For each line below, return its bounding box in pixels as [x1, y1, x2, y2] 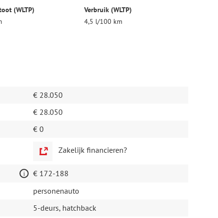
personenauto [33, 186, 79, 196]
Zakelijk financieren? [58, 145, 127, 155]
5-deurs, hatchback [33, 203, 96, 213]
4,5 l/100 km [84, 17, 123, 26]
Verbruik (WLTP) [84, 5, 132, 15]
